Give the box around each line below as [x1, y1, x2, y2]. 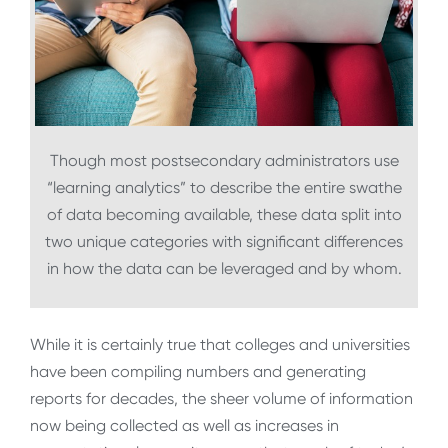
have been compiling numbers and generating [30, 361, 366, 381]
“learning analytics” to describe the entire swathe [46, 178, 402, 198]
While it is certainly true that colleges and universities [30, 334, 410, 354]
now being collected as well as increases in [30, 415, 339, 435]
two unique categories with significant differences [45, 232, 403, 252]
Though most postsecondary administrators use [49, 151, 399, 171]
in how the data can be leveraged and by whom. [46, 259, 402, 279]
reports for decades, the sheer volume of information [30, 388, 413, 408]
